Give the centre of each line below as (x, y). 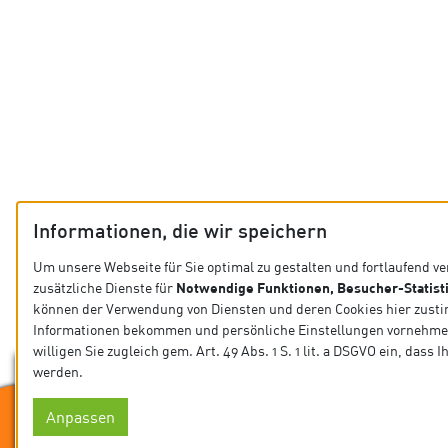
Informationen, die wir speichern (180, 233)
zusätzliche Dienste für (104, 287)
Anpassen (80, 417)
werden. (58, 371)
